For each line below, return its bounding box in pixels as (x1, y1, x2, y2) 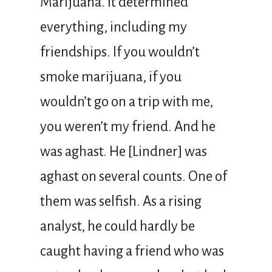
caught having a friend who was (40, 243, 224, 259)
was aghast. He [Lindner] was (40, 143, 207, 159)
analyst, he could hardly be (40, 218, 195, 234)
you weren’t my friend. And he (40, 118, 216, 134)
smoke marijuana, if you (40, 69, 182, 84)
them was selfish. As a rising (40, 193, 202, 209)
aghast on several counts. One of (40, 168, 227, 184)
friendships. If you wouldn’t (40, 44, 200, 59)
